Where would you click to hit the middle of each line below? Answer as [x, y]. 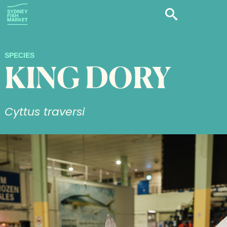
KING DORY [88, 80]
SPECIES [19, 55]
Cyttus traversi [44, 111]
